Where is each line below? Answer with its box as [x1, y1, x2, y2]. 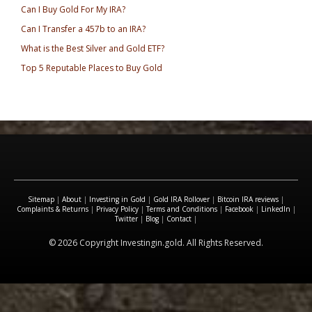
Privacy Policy [95, 203, 139, 214]
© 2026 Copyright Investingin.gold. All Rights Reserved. [49, 236, 263, 249]
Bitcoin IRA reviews [217, 194, 279, 204]
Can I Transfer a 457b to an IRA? [21, 22, 146, 35]
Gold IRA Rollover [153, 194, 210, 204]
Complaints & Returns [16, 203, 88, 214]
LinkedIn [260, 203, 290, 214]
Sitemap [28, 194, 54, 204]
